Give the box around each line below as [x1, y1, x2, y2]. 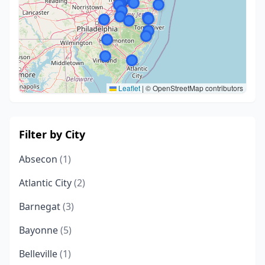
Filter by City [19, 127, 85, 141]
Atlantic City [19, 176, 74, 189]
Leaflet [117, 83, 140, 93]
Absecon [19, 153, 60, 166]
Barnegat [19, 200, 63, 213]
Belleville [19, 247, 60, 260]
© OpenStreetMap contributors [144, 83, 243, 93]
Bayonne [19, 224, 60, 237]
